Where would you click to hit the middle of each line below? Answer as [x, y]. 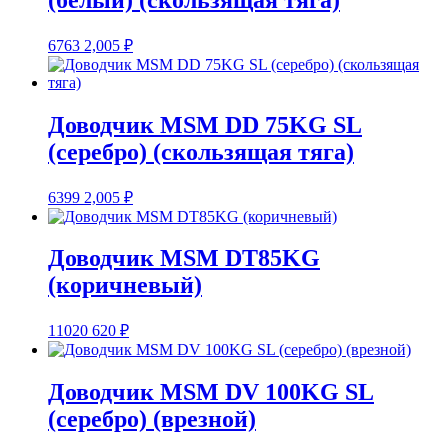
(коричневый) [125, 285]
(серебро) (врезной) [152, 419]
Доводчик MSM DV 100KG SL [211, 392]
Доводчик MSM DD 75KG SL [205, 124]
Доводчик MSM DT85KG [184, 258]
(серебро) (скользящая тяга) [201, 151]
